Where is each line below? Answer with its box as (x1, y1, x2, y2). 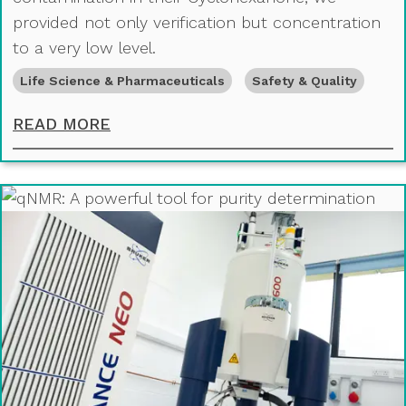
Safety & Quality (252, 73, 357, 89)
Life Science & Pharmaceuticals (20, 73, 225, 89)
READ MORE (13, 114, 111, 134)
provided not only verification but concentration (13, 13, 381, 33)
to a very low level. (13, 38, 156, 58)
